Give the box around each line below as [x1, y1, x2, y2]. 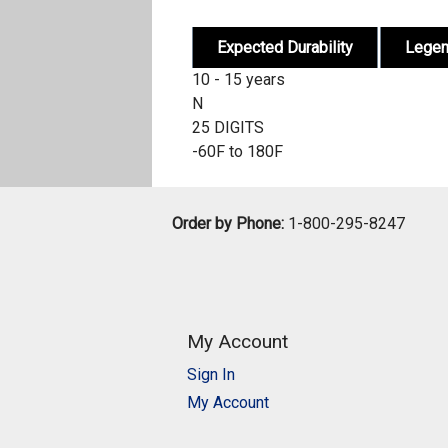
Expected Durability [217, 38, 353, 58]
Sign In [187, 364, 235, 384]
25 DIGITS [192, 118, 264, 138]
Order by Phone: [172, 214, 284, 234]
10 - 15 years [192, 70, 285, 90]
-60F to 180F [192, 142, 283, 162]
